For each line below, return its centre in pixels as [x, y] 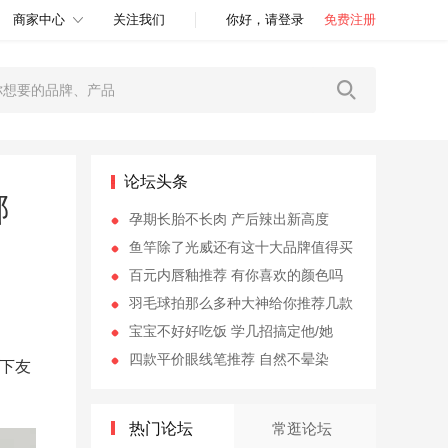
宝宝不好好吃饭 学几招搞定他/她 [231, 331]
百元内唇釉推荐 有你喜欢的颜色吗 [236, 275]
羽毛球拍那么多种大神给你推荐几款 [241, 303]
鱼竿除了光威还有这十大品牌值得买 [241, 247]
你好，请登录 [265, 19]
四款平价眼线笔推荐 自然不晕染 [229, 359]
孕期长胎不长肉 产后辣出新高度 [229, 219]
